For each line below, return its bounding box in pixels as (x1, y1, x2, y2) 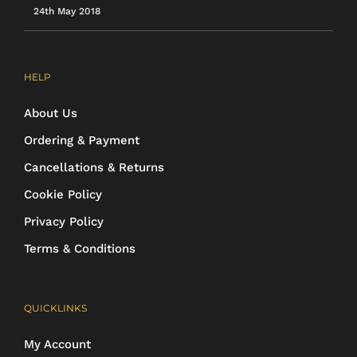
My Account (24, 336, 91, 351)
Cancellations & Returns (24, 159, 164, 175)
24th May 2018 (33, 5, 100, 17)
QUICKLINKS (24, 301, 87, 314)
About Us (24, 105, 77, 120)
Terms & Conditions (24, 241, 135, 256)
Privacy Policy (24, 214, 104, 229)
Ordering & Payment (24, 132, 139, 147)
